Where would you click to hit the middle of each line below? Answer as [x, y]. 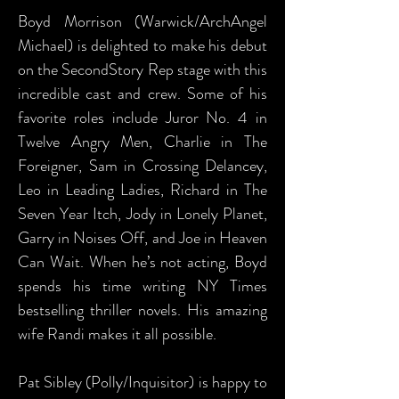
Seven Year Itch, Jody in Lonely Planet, [142, 214]
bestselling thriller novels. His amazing [142, 310]
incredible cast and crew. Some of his [142, 94]
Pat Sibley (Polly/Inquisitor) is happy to [142, 382]
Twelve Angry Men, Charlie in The [142, 142]
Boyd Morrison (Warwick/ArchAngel [142, 21]
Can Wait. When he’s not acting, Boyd [142, 262]
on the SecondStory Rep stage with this [142, 69]
